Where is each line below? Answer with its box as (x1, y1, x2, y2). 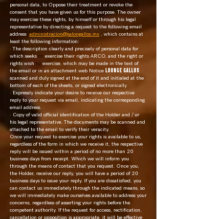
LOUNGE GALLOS (105, 67, 139, 72)
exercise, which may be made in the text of (43, 60, 138, 67)
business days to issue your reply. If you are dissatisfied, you (10, 177, 141, 184)
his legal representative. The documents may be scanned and (10, 118, 145, 126)
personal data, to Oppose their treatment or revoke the (10, 1, 132, 8)
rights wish (10, 60, 34, 67)
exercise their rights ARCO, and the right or (45, 52, 143, 60)
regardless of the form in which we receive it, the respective (10, 140, 143, 148)
